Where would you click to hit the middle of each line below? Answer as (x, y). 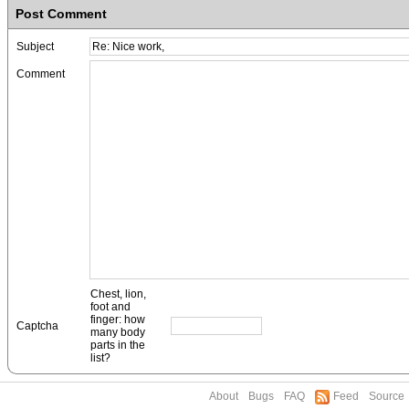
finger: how (118, 320)
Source (387, 396)
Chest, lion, (118, 294)
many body (118, 332)
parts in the (118, 345)
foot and (110, 307)
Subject (35, 47)
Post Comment (61, 14)
